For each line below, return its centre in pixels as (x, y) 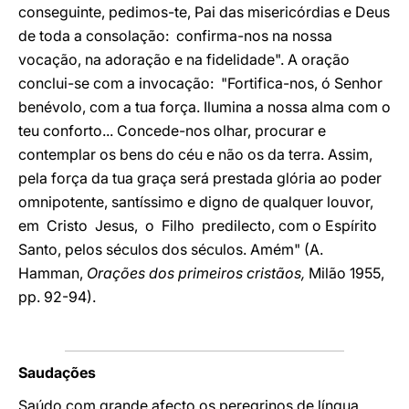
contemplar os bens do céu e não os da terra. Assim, (195, 154)
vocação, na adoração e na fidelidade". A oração (184, 59)
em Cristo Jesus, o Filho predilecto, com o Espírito (198, 225)
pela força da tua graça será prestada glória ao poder (200, 178)
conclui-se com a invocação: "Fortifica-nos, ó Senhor (200, 83)
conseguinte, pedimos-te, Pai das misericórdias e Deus (204, 12)
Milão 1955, (345, 273)
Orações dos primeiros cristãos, (194, 273)
